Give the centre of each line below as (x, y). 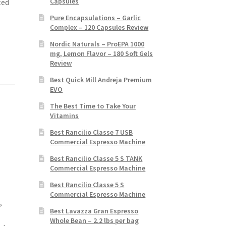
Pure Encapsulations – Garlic (96, 17)
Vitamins (65, 115)
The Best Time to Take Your (93, 106)
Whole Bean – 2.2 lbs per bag (95, 220)
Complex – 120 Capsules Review (99, 27)
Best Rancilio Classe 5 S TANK (96, 158)
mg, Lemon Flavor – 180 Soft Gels (102, 53)
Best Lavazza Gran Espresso (94, 211)
